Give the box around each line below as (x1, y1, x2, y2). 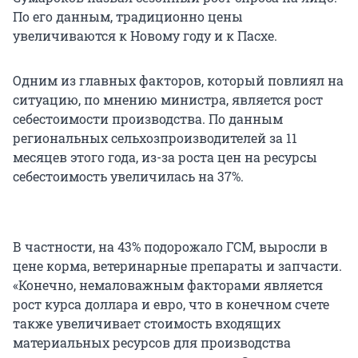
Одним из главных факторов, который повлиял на (13, 72, 344, 89)
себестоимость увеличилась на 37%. (13, 168, 244, 185)
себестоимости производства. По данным (13, 110, 283, 128)
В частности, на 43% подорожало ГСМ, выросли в (13, 238, 328, 256)
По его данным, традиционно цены (13, 8, 243, 26)
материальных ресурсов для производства (13, 334, 291, 352)
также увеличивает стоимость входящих (13, 315, 280, 332)
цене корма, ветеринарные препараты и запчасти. (13, 257, 342, 275)
